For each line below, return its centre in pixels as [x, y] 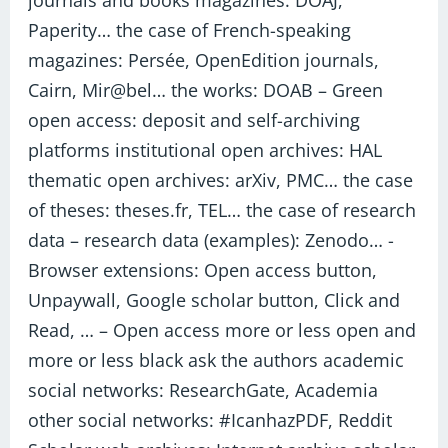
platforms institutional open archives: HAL [205, 150]
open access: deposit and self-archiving [194, 120]
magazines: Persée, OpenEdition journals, [204, 60]
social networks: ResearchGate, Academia [203, 390]
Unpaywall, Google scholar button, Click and [214, 300]
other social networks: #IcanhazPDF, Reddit [210, 420]
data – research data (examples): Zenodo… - [211, 240]
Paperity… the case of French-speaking [190, 30]
